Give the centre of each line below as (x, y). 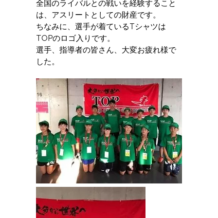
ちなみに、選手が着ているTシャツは (101, 26)
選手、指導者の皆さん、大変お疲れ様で (106, 50)
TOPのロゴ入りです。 (75, 38)
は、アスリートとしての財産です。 (98, 15)
